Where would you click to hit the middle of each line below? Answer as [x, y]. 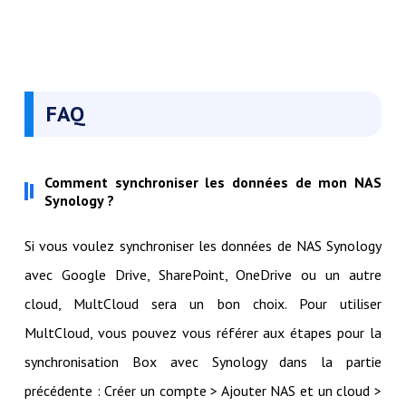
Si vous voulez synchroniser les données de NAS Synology [203, 246]
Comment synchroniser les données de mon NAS [213, 183]
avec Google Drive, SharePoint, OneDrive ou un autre [203, 275]
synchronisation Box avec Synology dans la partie [203, 362]
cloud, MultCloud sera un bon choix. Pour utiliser [203, 304]
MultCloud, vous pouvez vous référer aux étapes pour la [203, 333]
